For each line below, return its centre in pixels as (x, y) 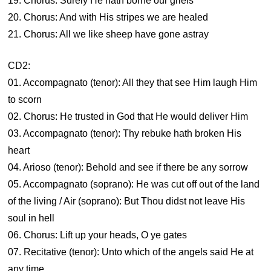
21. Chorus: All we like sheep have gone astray (109, 34)
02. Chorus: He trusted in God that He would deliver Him (128, 116)
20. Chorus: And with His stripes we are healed (108, 17)
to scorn (25, 100)
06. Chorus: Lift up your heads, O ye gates (98, 235)
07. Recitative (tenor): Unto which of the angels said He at (131, 252)
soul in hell (31, 218)
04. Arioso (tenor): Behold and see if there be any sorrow (128, 167)
